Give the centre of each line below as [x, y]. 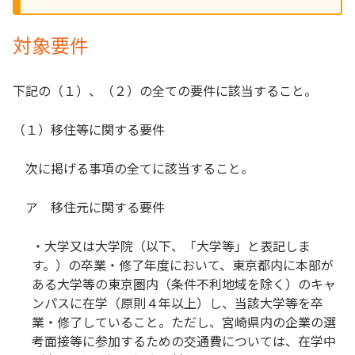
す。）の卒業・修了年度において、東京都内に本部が [183, 264]
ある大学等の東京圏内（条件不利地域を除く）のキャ [184, 283]
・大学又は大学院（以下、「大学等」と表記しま [171, 245]
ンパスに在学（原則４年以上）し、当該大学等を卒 [177, 302]
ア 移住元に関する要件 [89, 206]
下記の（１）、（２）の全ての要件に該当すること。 [165, 90]
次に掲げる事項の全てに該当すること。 [133, 168]
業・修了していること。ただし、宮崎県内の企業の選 [184, 321]
